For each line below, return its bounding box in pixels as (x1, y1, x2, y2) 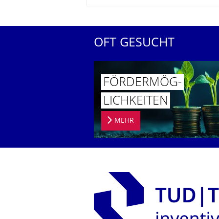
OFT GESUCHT (94, 38, 175, 49)
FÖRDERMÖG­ (103, 77, 182, 89)
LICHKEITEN (103, 95, 168, 108)
